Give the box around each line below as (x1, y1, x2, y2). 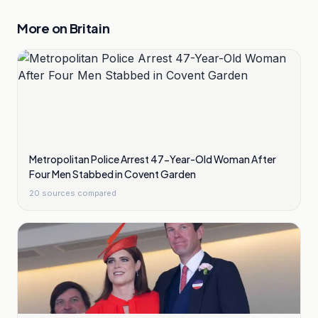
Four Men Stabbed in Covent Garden (29, 168, 196, 180)
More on (17, 20, 70, 36)
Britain (69, 20, 110, 36)
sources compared (40, 188, 116, 198)
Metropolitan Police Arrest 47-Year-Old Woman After (29, 153, 276, 165)
